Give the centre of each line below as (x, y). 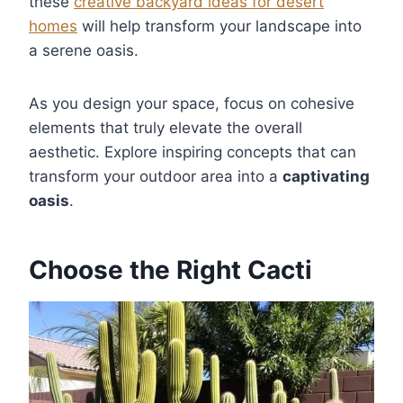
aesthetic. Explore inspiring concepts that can (193, 152)
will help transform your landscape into (219, 26)
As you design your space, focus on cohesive (192, 103)
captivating (326, 176)
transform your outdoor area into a (156, 176)
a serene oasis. (84, 50)
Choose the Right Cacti (170, 269)
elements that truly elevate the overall (166, 127)
